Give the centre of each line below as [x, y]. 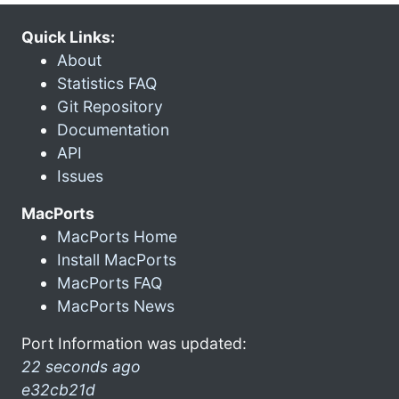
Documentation [113, 129]
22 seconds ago [81, 366]
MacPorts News [116, 305]
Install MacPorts [117, 259]
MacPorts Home [117, 236]
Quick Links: [68, 37]
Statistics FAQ [107, 83]
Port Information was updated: [134, 343]
